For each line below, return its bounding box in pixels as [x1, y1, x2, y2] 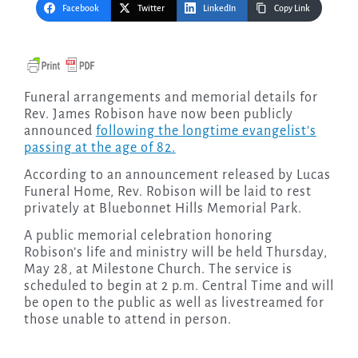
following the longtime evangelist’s [95, 124, 316, 139]
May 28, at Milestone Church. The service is [23, 262, 292, 277]
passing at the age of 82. [23, 141, 176, 156]
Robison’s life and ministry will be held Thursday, [23, 245, 328, 261]
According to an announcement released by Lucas [23, 168, 331, 183]
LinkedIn [203, 3, 236, 14]
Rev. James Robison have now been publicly [23, 107, 293, 122]
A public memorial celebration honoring [23, 229, 272, 244]
